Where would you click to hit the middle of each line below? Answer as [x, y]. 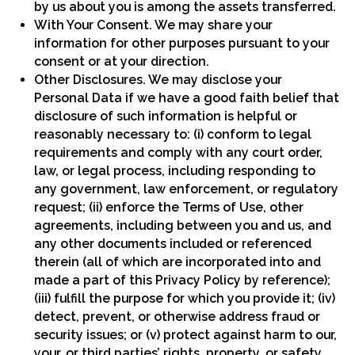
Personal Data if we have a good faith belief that [187, 98]
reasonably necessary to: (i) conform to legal [173, 135]
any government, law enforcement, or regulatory [187, 189]
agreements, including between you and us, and [183, 226]
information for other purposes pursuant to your [182, 44]
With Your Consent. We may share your [154, 25]
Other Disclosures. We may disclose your [158, 80]
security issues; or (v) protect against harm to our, [186, 335]
